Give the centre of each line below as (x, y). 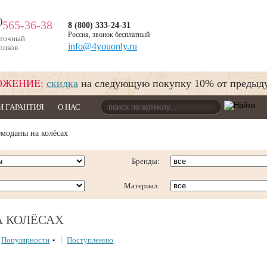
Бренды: (145, 161)
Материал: (142, 186)
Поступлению (90, 240)
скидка (62, 83)
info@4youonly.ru (103, 46)
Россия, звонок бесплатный (109, 35)
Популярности (26, 240)
